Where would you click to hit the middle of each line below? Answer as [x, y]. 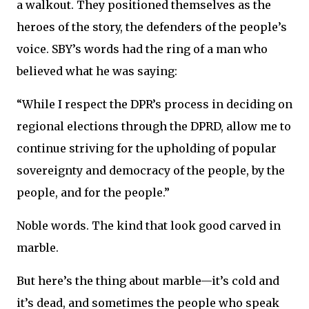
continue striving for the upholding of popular [147, 148]
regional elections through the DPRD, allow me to [154, 126]
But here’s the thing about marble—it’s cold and [148, 281]
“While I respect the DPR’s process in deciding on [154, 104]
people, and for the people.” [93, 192]
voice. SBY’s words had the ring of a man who [142, 49]
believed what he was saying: [97, 71]
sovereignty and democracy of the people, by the [151, 170]
